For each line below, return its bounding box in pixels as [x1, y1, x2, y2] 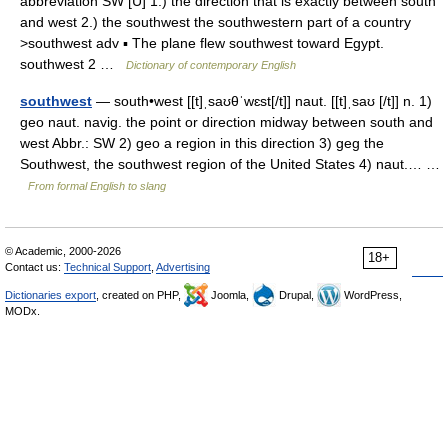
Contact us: [5, 261, 64, 273]
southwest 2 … [20, 56, 126, 72]
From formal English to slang [28, 180, 166, 192]
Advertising [156, 261, 210, 273]
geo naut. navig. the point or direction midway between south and [20, 114, 433, 130]
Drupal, [276, 289, 317, 301]
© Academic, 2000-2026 [5, 245, 121, 257]
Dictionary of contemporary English [126, 59, 296, 71]
